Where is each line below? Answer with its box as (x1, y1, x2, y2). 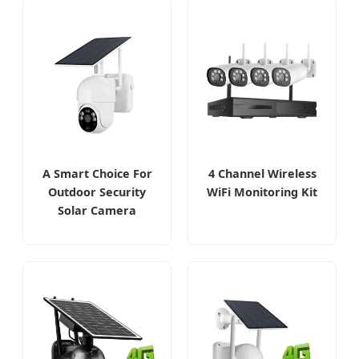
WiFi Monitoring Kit (207, 184, 317, 200)
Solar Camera (58, 203, 136, 219)
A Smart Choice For (42, 166, 152, 182)
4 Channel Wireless (208, 166, 317, 182)
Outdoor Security (48, 184, 146, 200)
